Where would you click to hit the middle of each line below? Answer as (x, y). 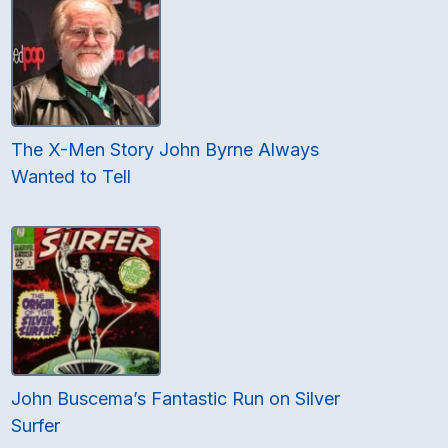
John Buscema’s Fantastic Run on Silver (176, 399)
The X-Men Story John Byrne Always (165, 150)
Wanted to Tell (71, 177)
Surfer (36, 426)
